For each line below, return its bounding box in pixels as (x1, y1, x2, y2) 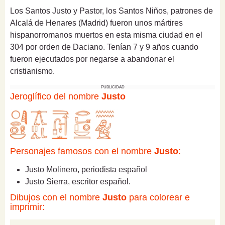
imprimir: (10, 202, 45, 212)
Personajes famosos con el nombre (10, 146, 154, 157)
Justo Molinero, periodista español (25, 165, 147, 174)
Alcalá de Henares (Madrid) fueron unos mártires (10, 19, 183, 28)
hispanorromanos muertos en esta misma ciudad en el (10, 31, 202, 40)
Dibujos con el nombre (10, 192, 102, 203)
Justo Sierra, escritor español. (25, 177, 131, 186)
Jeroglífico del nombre (10, 91, 101, 102)
